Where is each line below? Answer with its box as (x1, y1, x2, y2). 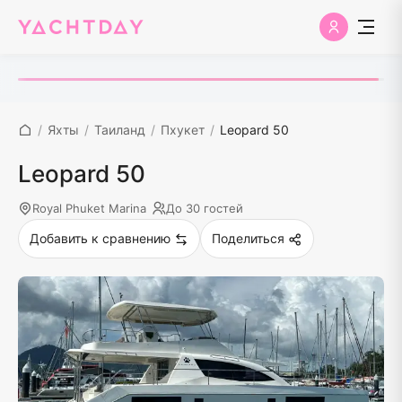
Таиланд (94, 122, 145, 137)
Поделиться (212, 231, 284, 246)
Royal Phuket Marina (32, 201, 146, 215)
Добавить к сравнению (30, 231, 170, 246)
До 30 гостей (166, 201, 243, 215)
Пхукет (161, 122, 205, 137)
